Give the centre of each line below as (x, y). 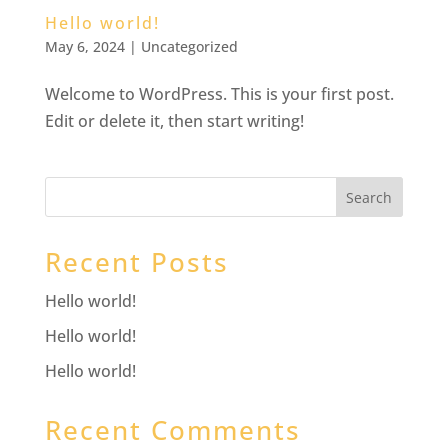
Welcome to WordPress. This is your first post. (219, 94)
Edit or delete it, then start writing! (174, 121)
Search (369, 197)
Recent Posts (136, 262)
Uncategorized (189, 46)
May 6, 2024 (84, 46)
